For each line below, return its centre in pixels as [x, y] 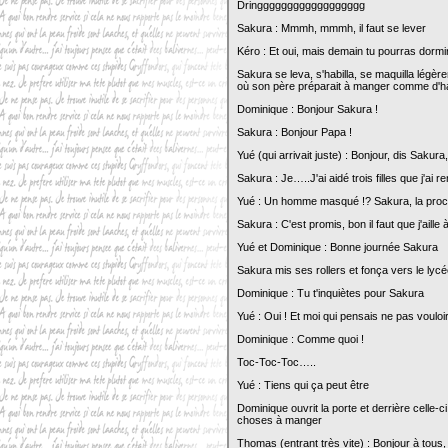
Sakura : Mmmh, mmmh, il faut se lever [331, 28]
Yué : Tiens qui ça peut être [303, 385]
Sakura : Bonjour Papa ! [294, 132]
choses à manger [279, 420]
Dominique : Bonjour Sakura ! [307, 109]
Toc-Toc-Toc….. [276, 362]
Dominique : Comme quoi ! [300, 339]
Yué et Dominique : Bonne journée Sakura [337, 247]
